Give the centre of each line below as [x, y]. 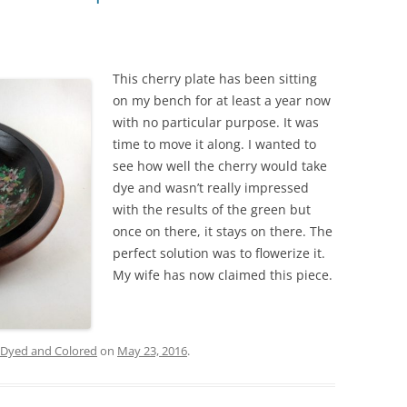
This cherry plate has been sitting [215, 78]
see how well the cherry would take [220, 165]
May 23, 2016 [152, 350]
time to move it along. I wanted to [214, 144]
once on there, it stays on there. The [223, 231]
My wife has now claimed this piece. [223, 274]
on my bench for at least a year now [222, 100]
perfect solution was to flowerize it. [219, 253]
